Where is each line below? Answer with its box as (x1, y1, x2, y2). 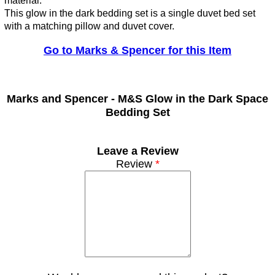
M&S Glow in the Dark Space (118, 93, 268, 106)
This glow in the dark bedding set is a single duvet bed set (4, 8, 255, 19)
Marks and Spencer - (7, 93, 118, 106)
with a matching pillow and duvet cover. (4, 21, 174, 32)
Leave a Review (96, 145, 179, 158)
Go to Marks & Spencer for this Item (44, 44, 231, 57)
